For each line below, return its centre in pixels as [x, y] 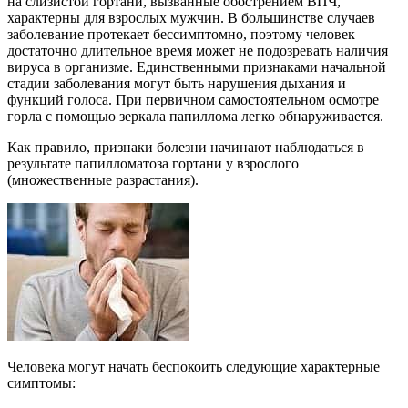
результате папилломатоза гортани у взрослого [153, 164]
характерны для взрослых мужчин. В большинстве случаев [191, 18]
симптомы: [41, 383]
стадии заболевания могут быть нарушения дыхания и [177, 84]
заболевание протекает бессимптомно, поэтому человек [181, 35]
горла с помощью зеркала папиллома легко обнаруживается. [195, 117]
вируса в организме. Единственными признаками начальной [197, 67]
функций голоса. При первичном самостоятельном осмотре [193, 100]
